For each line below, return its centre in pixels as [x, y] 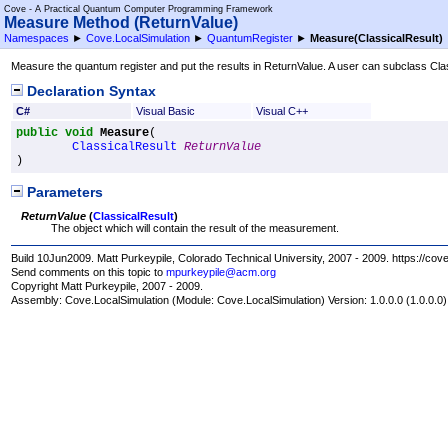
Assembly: [38, 300]
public [37, 132]
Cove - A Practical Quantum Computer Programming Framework [138, 9]
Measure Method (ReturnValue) [121, 22]
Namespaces [36, 38]
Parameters [63, 192]
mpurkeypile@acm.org [221, 271]
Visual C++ [281, 110]
